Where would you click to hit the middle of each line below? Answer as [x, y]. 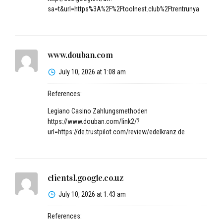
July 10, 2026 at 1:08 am [92, 72]
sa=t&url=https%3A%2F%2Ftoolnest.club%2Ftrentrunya [123, 9]
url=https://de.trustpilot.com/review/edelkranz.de [116, 132]
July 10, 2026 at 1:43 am [92, 194]
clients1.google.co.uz [85, 178]
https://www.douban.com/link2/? [93, 121]
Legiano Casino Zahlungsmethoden [97, 111]
